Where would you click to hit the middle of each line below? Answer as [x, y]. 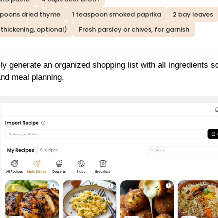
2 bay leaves [193, 15]
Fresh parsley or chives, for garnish [134, 30]
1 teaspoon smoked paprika [117, 15]
